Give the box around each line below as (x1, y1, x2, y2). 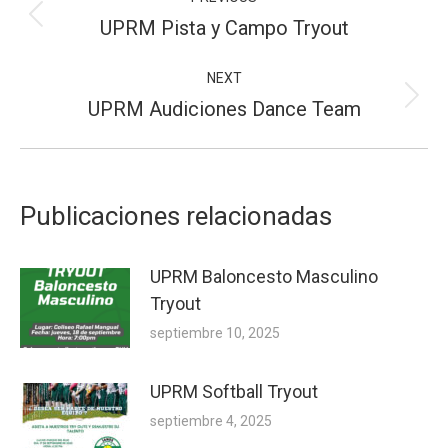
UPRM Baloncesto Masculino (150, 266, 378, 288)
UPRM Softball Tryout (150, 381, 318, 403)
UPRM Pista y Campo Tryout (99, 16, 349, 41)
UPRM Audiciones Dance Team (87, 97, 361, 122)
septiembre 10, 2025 (150, 325, 280, 342)
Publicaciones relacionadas (20, 201, 332, 232)
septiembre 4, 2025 (150, 413, 272, 430)
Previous (222, 15, 293, 37)
